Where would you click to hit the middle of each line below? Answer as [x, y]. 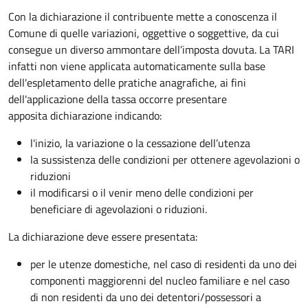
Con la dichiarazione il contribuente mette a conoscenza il [143, 16]
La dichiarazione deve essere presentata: [103, 236]
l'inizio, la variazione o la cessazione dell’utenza [140, 143]
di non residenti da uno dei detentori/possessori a [146, 297]
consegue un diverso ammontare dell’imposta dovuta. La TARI [151, 49]
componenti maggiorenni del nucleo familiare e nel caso [160, 280]
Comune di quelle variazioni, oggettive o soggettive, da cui [144, 33]
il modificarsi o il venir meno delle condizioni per [142, 192]
